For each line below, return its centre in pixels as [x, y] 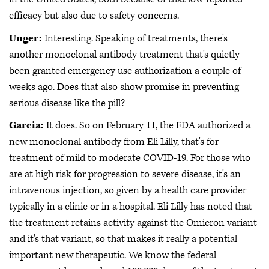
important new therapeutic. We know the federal [113, 255]
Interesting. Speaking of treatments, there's [135, 38]
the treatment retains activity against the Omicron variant [133, 223]
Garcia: [26, 125]
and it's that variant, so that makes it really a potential [123, 239]
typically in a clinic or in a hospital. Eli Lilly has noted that [131, 207]
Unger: [26, 38]
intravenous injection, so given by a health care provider [128, 190]
